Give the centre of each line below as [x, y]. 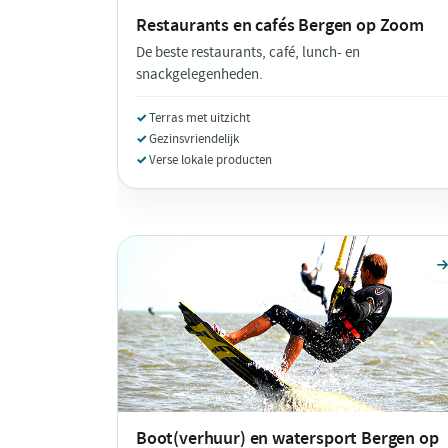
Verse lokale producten [210, 159]
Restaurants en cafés [217, 25]
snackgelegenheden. [199, 74]
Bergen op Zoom [361, 25]
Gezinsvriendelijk [194, 138]
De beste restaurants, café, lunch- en [248, 52]
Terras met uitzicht [199, 117]
